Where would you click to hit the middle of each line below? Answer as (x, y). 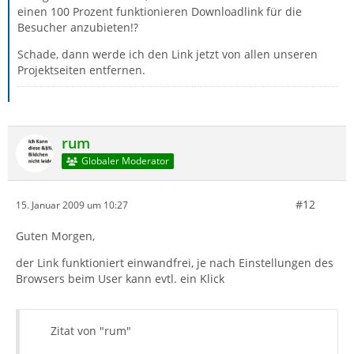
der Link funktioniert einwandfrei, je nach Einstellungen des (175, 263)
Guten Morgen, (55, 236)
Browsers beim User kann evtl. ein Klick (120, 279)
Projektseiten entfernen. (81, 70)
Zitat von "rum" (91, 331)
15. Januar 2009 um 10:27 (72, 205)
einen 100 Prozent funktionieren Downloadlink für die (160, 11)
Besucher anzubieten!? (78, 27)
